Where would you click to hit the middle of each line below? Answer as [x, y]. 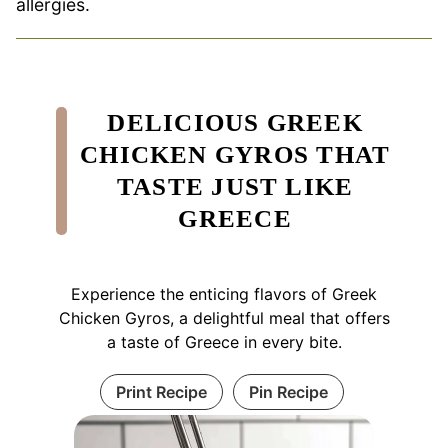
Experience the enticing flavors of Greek [224, 293]
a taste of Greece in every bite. [224, 341]
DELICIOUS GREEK [235, 122]
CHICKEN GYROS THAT [235, 154]
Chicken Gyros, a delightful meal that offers [224, 317]
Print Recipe [161, 391]
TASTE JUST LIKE [235, 186]
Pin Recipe [288, 391]
